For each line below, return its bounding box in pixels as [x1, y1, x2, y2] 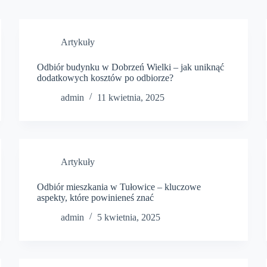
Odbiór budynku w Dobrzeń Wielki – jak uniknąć [37, 62, 225, 72]
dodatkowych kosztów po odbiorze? [37, 73, 174, 83]
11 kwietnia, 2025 [97, 92, 165, 103]
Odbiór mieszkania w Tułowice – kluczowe [37, 181, 201, 192]
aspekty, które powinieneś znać [37, 192, 154, 203]
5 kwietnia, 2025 [97, 212, 161, 222]
